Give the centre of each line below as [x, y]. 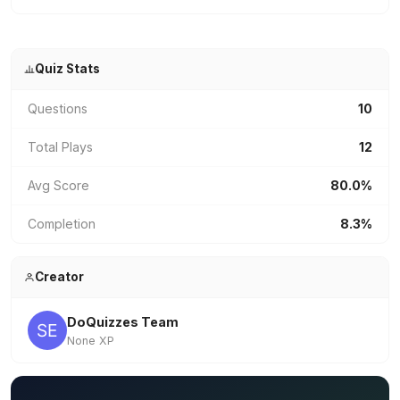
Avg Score [58, 185]
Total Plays [60, 147]
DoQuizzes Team [123, 322]
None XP [91, 341]
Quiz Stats [67, 69]
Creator [59, 277]
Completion [62, 224]
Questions [58, 108]
